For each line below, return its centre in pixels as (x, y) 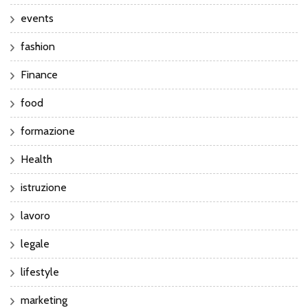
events (37, 18)
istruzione (44, 187)
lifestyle (40, 272)
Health (36, 159)
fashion (38, 46)
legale (35, 243)
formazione (48, 131)
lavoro (35, 215)
